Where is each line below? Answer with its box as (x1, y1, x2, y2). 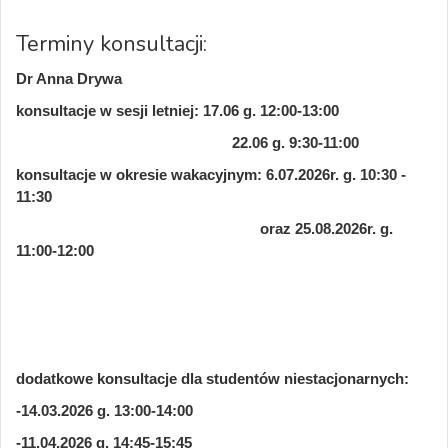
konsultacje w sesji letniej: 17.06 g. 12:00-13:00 (16, 102, 343, 119)
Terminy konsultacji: (16, 29, 213, 59)
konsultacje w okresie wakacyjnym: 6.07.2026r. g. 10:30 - (16, 166, 406, 183)
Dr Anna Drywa (16, 70, 122, 87)
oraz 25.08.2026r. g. (16, 220, 393, 237)
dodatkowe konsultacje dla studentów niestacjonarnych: (16, 370, 413, 387)
